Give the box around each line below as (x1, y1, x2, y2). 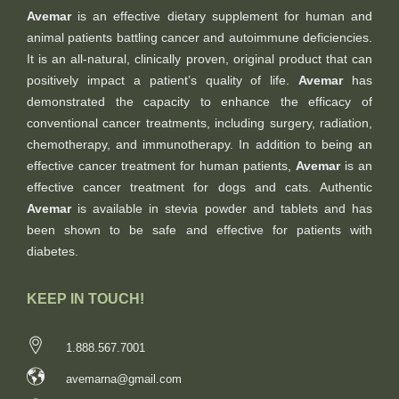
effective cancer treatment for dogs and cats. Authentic (27, 179, 372, 194)
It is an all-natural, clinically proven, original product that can (27, 51, 372, 66)
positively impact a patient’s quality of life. (27, 72, 299, 87)
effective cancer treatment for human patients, (27, 158, 296, 173)
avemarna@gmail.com (66, 371, 182, 386)
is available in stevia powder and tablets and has (71, 200, 372, 216)
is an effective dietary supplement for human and (77, 8, 372, 23)
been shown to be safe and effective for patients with (27, 222, 372, 237)
